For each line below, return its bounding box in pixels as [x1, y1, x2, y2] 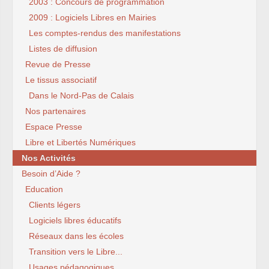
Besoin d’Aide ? [22, 169, 80, 179]
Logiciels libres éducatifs [29, 216, 121, 226]
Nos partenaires [25, 106, 86, 116]
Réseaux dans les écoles [29, 231, 124, 241]
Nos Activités [22, 153, 76, 163]
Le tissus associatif [25, 75, 97, 85]
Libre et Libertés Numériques [25, 138, 136, 148]
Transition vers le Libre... [29, 247, 122, 257]
